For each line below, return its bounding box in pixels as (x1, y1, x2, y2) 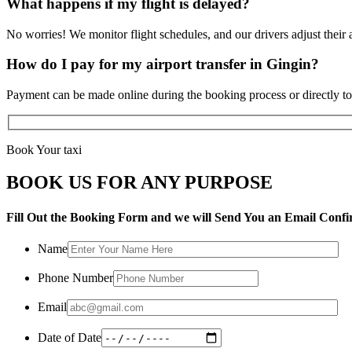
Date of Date (38, 330, 101, 344)
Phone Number (38, 271, 113, 284)
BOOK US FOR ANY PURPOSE (6, 172, 273, 193)
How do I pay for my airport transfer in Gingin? (6, 56, 319, 73)
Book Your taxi (6, 142, 82, 156)
